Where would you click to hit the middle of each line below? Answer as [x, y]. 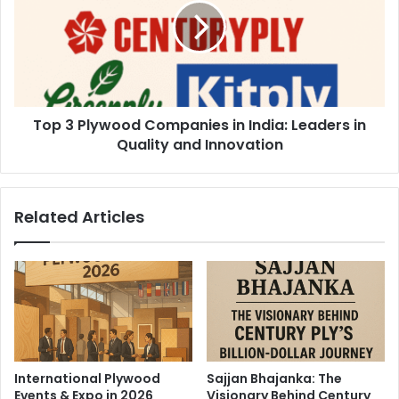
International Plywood [87, 379]
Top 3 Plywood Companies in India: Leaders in [199, 126]
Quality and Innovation [199, 145]
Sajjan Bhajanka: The [274, 379]
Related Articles [79, 217]
